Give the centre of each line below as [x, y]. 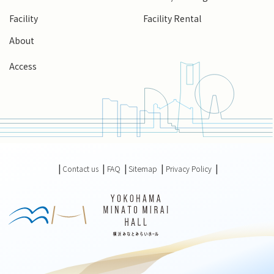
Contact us [81, 169]
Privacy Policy [188, 169]
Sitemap [143, 169]
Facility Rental [172, 19]
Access [23, 66]
